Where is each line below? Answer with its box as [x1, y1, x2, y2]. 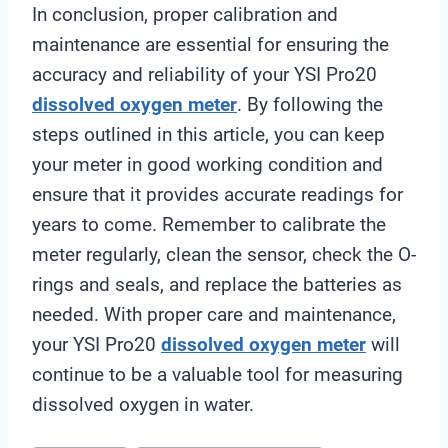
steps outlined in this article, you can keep [32, 123, 385, 147]
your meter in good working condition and [32, 153, 383, 177]
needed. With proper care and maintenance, [32, 303, 396, 327]
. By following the [237, 93, 383, 117]
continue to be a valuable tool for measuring [32, 363, 403, 387]
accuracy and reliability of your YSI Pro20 [32, 63, 377, 87]
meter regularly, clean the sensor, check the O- [32, 243, 416, 267]
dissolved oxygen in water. [32, 393, 254, 417]
